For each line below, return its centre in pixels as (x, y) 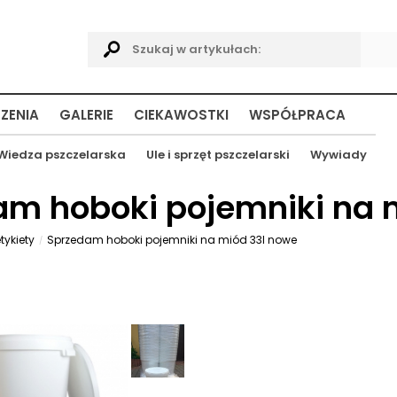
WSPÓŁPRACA (297, 115)
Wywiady (339, 155)
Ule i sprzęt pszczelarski (218, 155)
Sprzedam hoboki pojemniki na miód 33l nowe (172, 240)
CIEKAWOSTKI (181, 115)
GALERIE (86, 115)
